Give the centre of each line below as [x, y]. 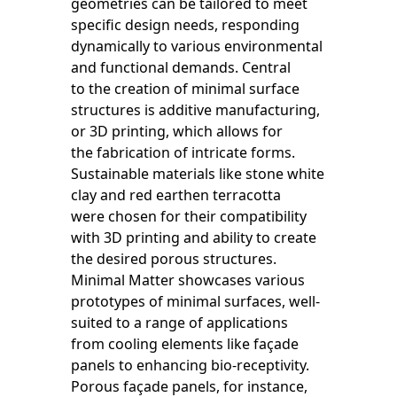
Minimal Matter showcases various [188, 280]
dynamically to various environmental [197, 46]
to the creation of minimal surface [185, 89]
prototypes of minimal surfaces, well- [195, 301]
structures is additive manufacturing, [195, 110]
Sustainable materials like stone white [198, 174]
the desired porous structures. [174, 259]
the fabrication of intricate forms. [183, 152]
